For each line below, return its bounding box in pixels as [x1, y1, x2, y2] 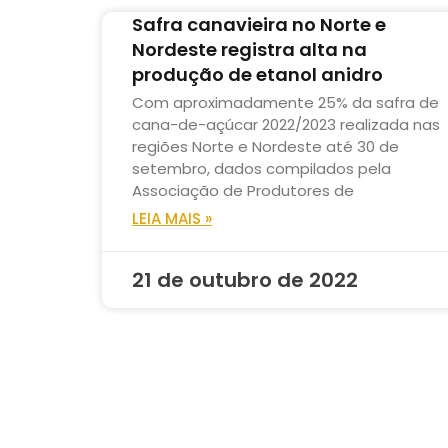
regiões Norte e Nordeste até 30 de [132, 136, 399, 158]
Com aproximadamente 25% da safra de [132, 92, 439, 114]
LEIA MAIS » [132, 208, 212, 230]
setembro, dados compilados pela [132, 158, 391, 180]
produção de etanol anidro [132, 62, 383, 88]
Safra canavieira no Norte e [132, 12, 386, 38]
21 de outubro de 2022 [132, 266, 358, 295]
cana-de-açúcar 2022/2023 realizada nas [132, 114, 440, 136]
